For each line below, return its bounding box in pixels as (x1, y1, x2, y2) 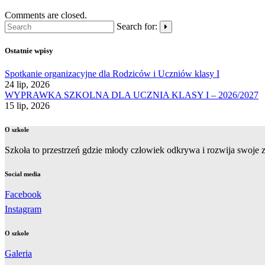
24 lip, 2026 (5, 79, 50, 90)
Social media (5, 170, 41, 178)
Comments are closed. (5, 9, 87, 20)
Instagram (5, 204, 41, 215)
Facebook (5, 189, 41, 200)
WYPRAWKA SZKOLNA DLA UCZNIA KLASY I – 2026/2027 (5, 90, 258, 101)
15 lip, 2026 (5, 101, 50, 111)
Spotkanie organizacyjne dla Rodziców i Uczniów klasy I (5, 69, 219, 79)
